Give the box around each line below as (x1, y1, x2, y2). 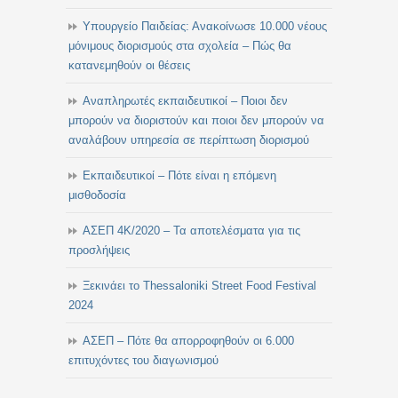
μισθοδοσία (68, 188, 126, 202)
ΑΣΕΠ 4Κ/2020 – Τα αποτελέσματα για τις (83, 224, 300, 237)
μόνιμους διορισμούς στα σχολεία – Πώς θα (68, 39, 291, 52)
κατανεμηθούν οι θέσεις (68, 59, 190, 72)
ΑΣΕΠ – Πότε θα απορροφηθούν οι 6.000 (83, 334, 294, 347)
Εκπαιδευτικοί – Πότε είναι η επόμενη (83, 169, 276, 182)
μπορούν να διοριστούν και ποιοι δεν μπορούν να (68, 114, 324, 127)
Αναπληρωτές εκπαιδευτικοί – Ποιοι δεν (83, 94, 288, 107)
